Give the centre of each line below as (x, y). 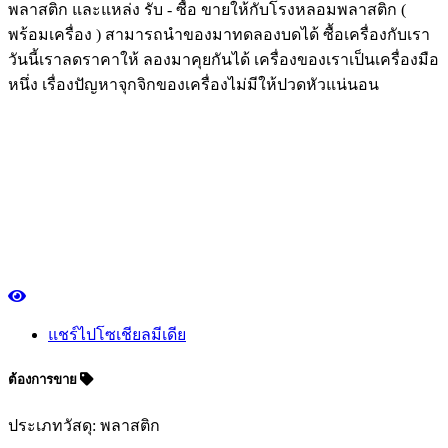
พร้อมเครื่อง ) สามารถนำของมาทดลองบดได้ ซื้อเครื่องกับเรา (219, 34)
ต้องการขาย (44, 380)
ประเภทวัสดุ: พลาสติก (84, 425)
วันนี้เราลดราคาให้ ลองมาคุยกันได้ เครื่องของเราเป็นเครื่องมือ (223, 59)
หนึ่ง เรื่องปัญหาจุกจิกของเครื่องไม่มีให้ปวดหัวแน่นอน (193, 84)
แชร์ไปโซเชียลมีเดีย (117, 335)
